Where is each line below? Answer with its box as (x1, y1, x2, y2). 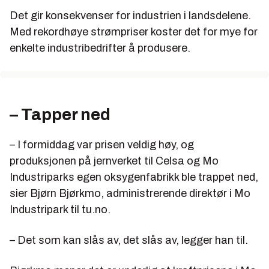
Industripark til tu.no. (10, 204, 110, 216)
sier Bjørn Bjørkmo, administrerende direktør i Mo (10, 187, 250, 200)
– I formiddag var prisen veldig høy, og (10, 139, 194, 151)
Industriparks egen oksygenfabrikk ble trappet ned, (10, 171, 258, 184)
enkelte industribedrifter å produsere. (10, 42, 190, 55)
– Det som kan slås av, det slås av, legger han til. (10, 234, 248, 247)
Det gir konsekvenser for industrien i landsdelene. (10, 10, 251, 22)
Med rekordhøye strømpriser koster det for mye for (10, 26, 258, 38)
